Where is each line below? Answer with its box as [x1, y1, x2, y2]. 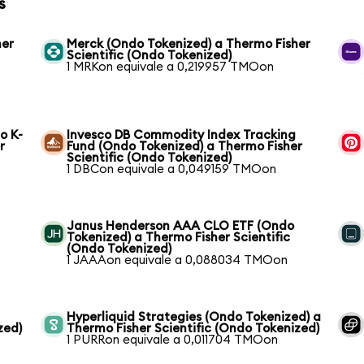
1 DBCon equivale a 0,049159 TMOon [67, 162, 277, 175]
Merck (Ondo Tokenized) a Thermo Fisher [67, 37, 311, 50]
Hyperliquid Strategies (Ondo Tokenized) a [67, 310, 322, 323]
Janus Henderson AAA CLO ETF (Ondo [67, 219, 295, 232]
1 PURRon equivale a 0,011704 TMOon [67, 333, 279, 346]
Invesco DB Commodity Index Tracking [67, 128, 297, 141]
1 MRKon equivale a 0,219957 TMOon [67, 60, 275, 73]
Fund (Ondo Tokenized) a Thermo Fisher [67, 140, 303, 153]
